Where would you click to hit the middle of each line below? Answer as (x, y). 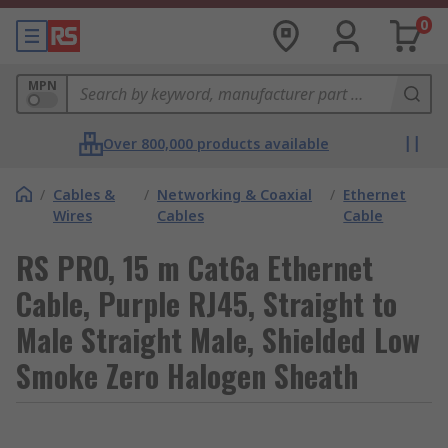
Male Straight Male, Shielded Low (218, 339)
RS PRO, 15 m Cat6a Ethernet (194, 267)
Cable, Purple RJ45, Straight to (206, 303)
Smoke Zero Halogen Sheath (187, 375)
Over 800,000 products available (216, 143)
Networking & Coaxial (235, 194)
